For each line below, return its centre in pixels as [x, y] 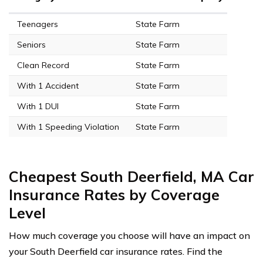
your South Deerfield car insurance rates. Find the [116, 251]
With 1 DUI [38, 106]
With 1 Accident [48, 85]
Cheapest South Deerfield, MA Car [131, 176]
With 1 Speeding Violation [68, 127]
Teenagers [38, 24]
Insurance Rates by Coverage [114, 194]
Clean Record [43, 65]
